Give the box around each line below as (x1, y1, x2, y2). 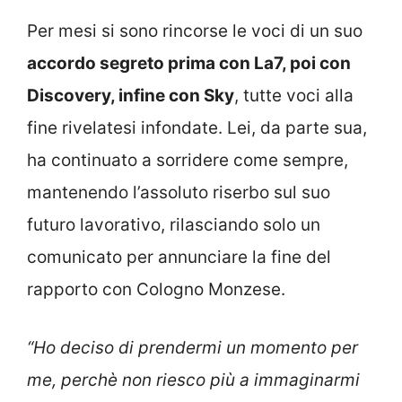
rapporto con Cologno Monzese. (27, 279, 285, 301)
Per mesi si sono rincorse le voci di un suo (27, 21, 363, 42)
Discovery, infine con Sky (27, 85, 234, 107)
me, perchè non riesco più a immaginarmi (27, 369, 360, 390)
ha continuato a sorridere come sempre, (27, 150, 348, 171)
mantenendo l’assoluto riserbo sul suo (27, 182, 330, 204)
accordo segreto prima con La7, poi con (27, 53, 351, 74)
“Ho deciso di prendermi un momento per (27, 336, 358, 358)
